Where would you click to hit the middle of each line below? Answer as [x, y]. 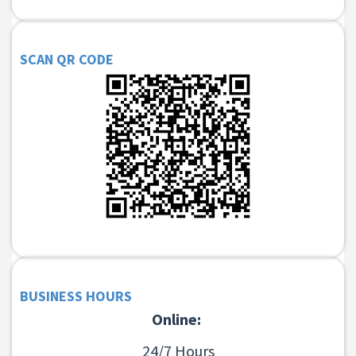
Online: [178, 319]
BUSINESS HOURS [76, 296]
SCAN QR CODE [67, 59]
